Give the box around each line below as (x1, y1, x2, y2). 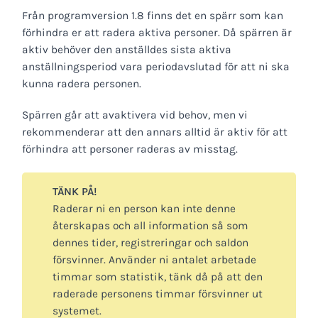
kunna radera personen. (22, 77, 141, 90)
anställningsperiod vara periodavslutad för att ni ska (22, 60, 290, 73)
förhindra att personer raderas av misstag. (22, 143, 238, 156)
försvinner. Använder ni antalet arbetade (52, 253, 256, 267)
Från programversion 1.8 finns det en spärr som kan (22, 9, 283, 22)
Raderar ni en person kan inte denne (52, 202, 236, 216)
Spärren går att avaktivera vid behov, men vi (22, 109, 248, 122)
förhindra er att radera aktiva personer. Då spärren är (22, 26, 292, 39)
